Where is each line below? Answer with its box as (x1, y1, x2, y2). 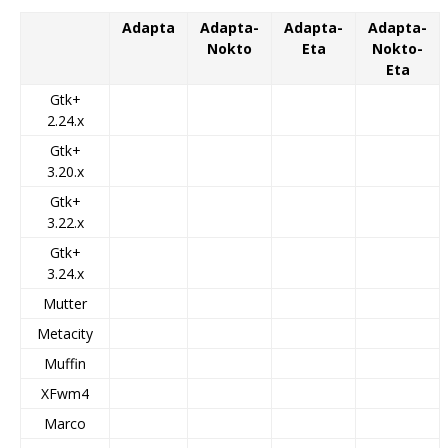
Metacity (37, 324, 93, 344)
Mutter (43, 294, 87, 314)
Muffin (44, 354, 86, 374)
